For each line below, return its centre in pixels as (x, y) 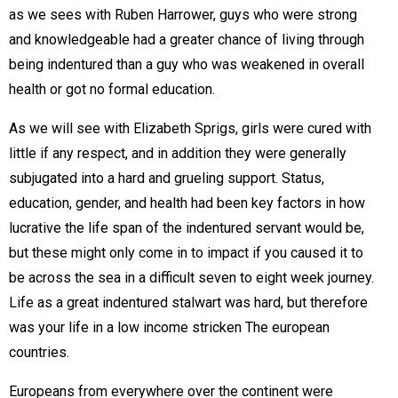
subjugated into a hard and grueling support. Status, (167, 178)
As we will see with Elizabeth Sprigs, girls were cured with (190, 128)
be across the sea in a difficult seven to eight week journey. (191, 278)
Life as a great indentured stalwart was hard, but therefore (188, 302)
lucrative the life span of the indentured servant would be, (187, 228)
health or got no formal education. (112, 89)
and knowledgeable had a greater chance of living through (187, 40)
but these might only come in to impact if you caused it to (186, 253)
